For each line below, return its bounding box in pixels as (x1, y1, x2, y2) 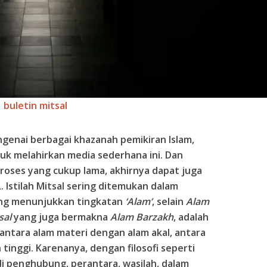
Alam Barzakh (110, 210, 173, 223)
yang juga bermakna (11, 210, 110, 223)
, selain (152, 194, 186, 208)
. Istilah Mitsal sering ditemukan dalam (1, 179, 178, 193)
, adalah (173, 210, 209, 223)
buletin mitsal (3, 98, 67, 112)
